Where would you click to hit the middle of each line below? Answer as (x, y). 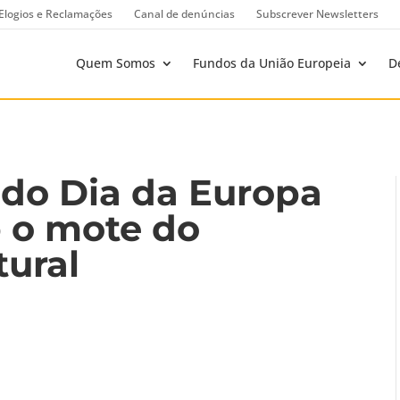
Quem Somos (116, 63)
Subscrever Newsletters (317, 14)
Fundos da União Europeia (272, 63)
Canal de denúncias (184, 14)
